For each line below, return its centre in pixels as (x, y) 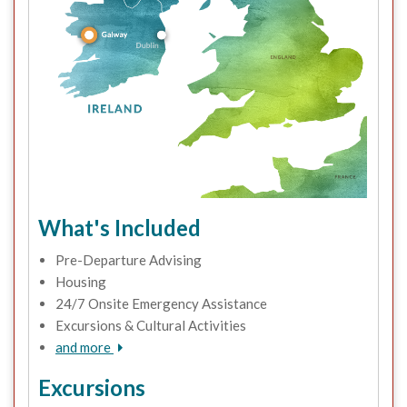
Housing (81, 282)
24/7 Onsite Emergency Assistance (161, 304)
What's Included (119, 228)
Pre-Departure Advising (129, 260)
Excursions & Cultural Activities (151, 326)
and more (84, 347)
